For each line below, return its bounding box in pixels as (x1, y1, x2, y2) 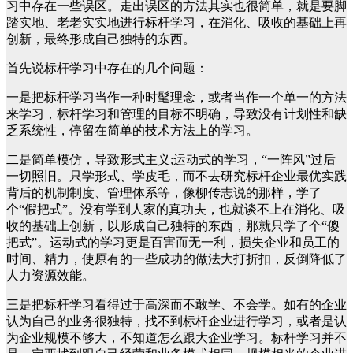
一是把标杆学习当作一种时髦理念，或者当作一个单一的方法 (6, 91, 347, 104)
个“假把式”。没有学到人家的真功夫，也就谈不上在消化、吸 (6, 203, 345, 216)
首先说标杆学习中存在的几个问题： (6, 61, 208, 75)
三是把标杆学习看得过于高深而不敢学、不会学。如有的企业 (6, 298, 347, 311)
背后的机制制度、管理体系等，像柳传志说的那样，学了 (6, 186, 321, 199)
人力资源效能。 (6, 269, 95, 282)
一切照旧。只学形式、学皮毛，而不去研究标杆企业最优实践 (6, 169, 347, 183)
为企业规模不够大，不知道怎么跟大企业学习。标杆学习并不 (6, 331, 347, 344)
